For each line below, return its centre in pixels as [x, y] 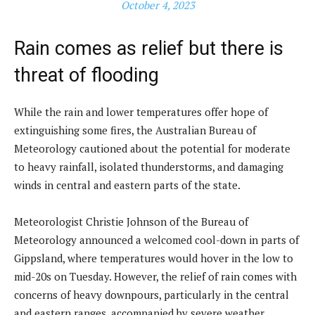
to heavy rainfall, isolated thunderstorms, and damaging [149, 166]
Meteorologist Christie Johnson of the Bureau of [131, 221]
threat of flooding [86, 75]
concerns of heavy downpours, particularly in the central [152, 294]
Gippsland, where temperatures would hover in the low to [154, 258]
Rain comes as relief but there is [149, 48]
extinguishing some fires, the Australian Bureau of [135, 130]
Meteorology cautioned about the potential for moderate [152, 148]
